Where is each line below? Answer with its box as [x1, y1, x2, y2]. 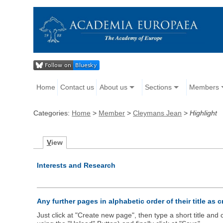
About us [99, 83, 127, 92]
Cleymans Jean [133, 109, 182, 117]
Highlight [190, 109, 218, 117]
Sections [144, 83, 172, 92]
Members [189, 83, 219, 92]
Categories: [33, 109, 72, 117]
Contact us [60, 83, 95, 92]
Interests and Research [37, 161, 116, 170]
